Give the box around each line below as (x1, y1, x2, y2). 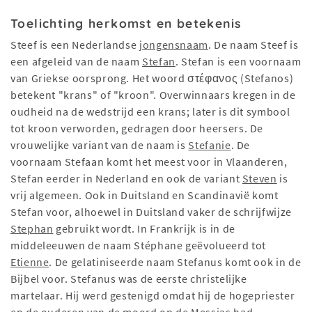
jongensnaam (139, 38, 209, 52)
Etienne (10, 255, 49, 270)
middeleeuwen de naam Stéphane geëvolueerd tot (10, 238, 266, 253)
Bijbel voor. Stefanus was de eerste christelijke (10, 272, 247, 286)
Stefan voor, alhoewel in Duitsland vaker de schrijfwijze (10, 205, 292, 219)
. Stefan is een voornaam (175, 54, 302, 69)
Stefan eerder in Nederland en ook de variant (10, 171, 242, 186)
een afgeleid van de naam (10, 54, 142, 69)
